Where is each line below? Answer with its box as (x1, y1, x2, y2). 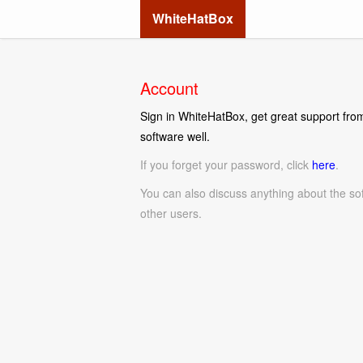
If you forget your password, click (140, 156, 312, 173)
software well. (140, 128, 210, 144)
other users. (140, 205, 202, 221)
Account (140, 76, 199, 100)
